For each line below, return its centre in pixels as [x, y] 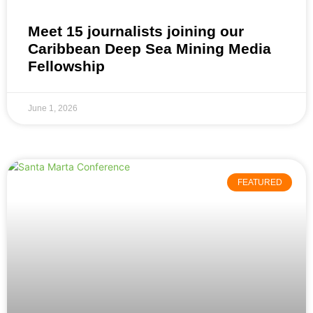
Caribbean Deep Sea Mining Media [150, 49]
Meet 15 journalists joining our [136, 31]
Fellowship [66, 66]
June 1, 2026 [53, 109]
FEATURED [260, 183]
